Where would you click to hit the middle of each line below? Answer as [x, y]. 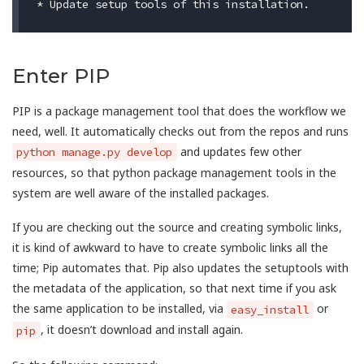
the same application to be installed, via [119, 309]
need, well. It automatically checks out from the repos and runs [180, 131]
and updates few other [239, 151]
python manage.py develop [95, 152]
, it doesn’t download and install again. [141, 330]
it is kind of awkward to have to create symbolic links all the [170, 248]
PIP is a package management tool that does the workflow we [179, 110]
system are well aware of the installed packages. [141, 193]
